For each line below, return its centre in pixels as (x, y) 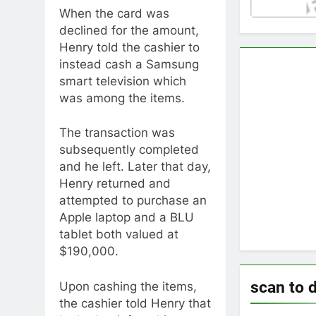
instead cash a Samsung (129, 64)
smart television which (123, 81)
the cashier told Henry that (135, 303)
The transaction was (117, 133)
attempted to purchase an (133, 201)
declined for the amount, (129, 30)
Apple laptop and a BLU (127, 218)
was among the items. (122, 98)
